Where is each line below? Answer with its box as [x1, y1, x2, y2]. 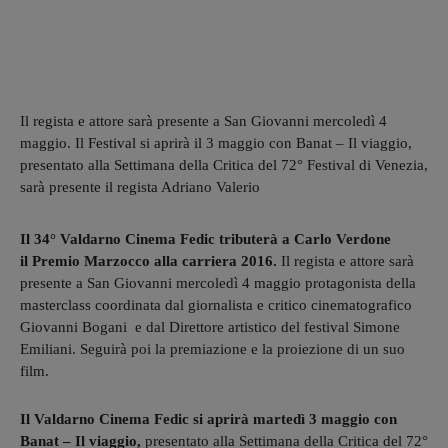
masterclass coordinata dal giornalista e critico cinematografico [20, 296, 412, 313]
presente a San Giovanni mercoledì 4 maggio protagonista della [20, 274, 416, 291]
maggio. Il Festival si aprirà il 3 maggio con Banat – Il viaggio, [20, 134, 412, 151]
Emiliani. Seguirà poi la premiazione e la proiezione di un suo [20, 340, 405, 357]
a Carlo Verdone [278, 230, 391, 247]
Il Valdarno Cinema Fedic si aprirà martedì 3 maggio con [20, 410, 397, 427]
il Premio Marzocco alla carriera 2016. [20, 252, 281, 269]
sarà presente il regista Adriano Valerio [20, 178, 260, 195]
